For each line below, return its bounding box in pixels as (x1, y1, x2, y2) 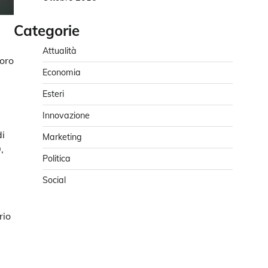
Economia (42, 67, 81, 78)
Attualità (42, 45, 77, 56)
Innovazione (42, 110, 90, 121)
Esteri (42, 89, 64, 99)
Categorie (14, 22, 80, 39)
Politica (42, 153, 71, 164)
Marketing (42, 132, 82, 142)
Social (42, 175, 66, 185)
